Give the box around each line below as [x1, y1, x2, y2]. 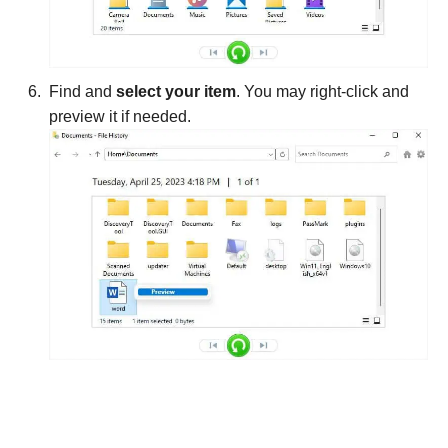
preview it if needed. [49, 107, 191, 125]
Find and [49, 82, 116, 100]
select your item [116, 82, 236, 100]
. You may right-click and [236, 82, 409, 100]
